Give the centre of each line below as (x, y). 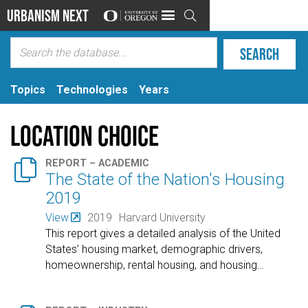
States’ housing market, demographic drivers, (154, 249)
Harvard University (162, 217)
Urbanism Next (48, 15)
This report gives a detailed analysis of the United (163, 233)
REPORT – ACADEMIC (98, 164)
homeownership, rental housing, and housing (152, 265)
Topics (28, 89)
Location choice (85, 135)
